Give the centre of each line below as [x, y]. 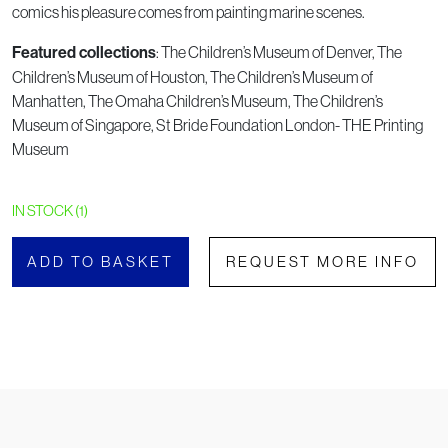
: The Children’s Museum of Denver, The [279, 51]
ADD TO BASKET [101, 261]
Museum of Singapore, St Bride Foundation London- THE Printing [217, 124]
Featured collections [84, 52]
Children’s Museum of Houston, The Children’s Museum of [192, 76]
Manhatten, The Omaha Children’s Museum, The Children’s [197, 100]
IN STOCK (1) [50, 210]
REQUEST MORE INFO [323, 261]
